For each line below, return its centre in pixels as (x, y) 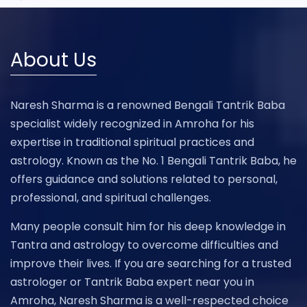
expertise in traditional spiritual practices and (132, 143)
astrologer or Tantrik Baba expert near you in (132, 282)
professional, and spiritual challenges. (111, 198)
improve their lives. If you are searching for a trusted (151, 264)
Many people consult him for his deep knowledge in (148, 227)
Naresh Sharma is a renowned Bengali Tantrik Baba (148, 106)
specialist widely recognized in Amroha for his (132, 124)
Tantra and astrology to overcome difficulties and (144, 245)
